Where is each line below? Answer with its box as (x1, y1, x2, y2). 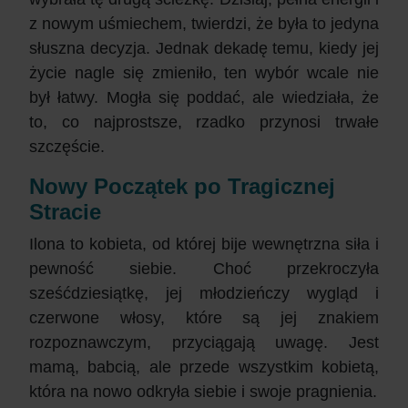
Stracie (29, 199, 101, 224)
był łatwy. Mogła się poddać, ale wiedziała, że (29, 87, 379, 107)
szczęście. (29, 137, 105, 156)
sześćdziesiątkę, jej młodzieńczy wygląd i (29, 283, 379, 302)
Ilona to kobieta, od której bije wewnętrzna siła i (29, 234, 379, 253)
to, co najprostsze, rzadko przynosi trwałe (29, 112, 379, 131)
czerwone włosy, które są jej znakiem (29, 308, 379, 327)
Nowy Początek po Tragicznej (29, 173, 335, 199)
